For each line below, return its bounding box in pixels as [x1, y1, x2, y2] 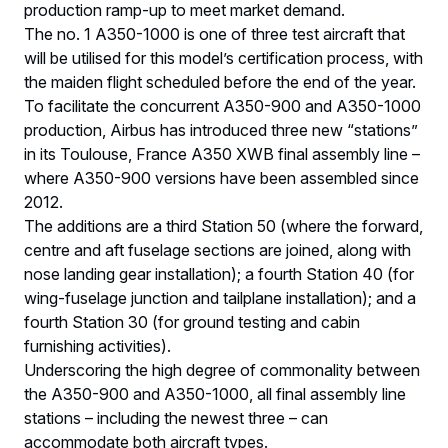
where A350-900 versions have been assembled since [24, 167, 419, 188]
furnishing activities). [24, 335, 175, 356]
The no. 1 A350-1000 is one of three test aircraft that [24, 23, 405, 44]
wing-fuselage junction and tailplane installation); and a [24, 287, 416, 308]
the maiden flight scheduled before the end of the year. [24, 71, 420, 92]
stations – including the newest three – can [24, 407, 328, 428]
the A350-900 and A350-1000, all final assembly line [24, 383, 406, 404]
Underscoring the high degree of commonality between [24, 359, 420, 380]
